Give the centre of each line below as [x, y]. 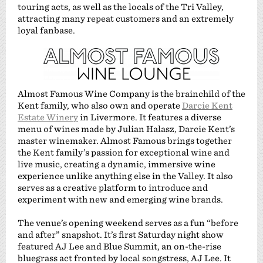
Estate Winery [48, 117]
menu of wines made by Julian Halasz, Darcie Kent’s [126, 129]
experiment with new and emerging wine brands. [120, 199]
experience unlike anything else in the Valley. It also [125, 176]
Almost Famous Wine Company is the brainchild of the [131, 94]
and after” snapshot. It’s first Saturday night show [121, 235]
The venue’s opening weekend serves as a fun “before [128, 223]
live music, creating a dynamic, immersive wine [117, 164]
